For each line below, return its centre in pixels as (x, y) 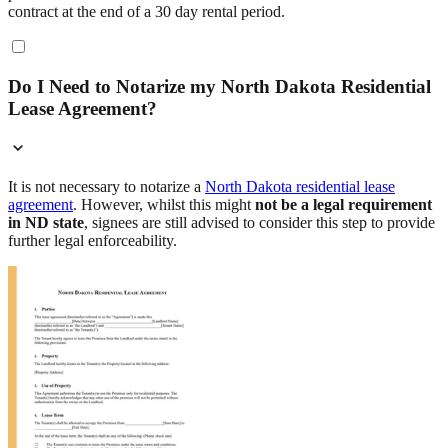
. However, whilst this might (164, 205)
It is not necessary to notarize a (106, 187)
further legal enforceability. (92, 241)
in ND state (46, 223)
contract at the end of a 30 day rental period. (146, 11)
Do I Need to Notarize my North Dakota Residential (219, 86)
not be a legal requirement (343, 205)
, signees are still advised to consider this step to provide (259, 223)
